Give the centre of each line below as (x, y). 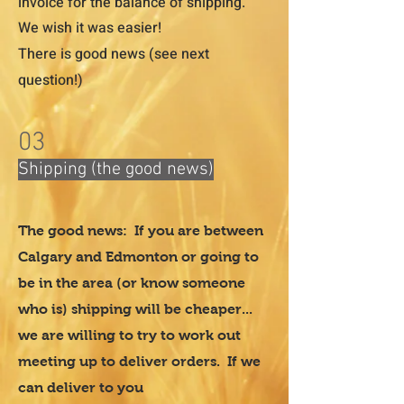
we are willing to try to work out (129, 335)
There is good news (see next (114, 55)
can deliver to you (81, 388)
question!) (52, 81)
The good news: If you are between (141, 231)
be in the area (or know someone (132, 283)
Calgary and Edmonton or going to (138, 257)
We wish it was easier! (93, 28)
